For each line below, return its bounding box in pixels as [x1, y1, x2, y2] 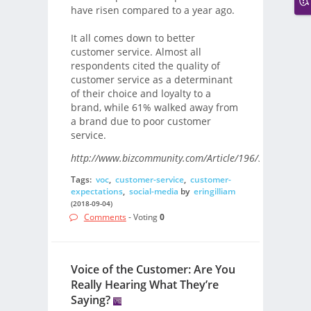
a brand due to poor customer [70, 114, 211, 128]
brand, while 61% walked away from [70, 100, 238, 114]
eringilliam [193, 185, 235, 198]
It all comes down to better [70, 31, 195, 44]
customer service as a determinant [70, 72, 233, 86]
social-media [128, 185, 178, 198]
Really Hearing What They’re [70, 277, 219, 293]
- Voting [126, 210, 160, 223]
